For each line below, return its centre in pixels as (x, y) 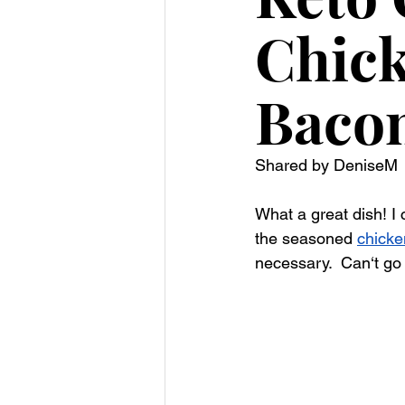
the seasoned (306, 238)
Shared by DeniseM (326, 165)
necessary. (298, 263)
